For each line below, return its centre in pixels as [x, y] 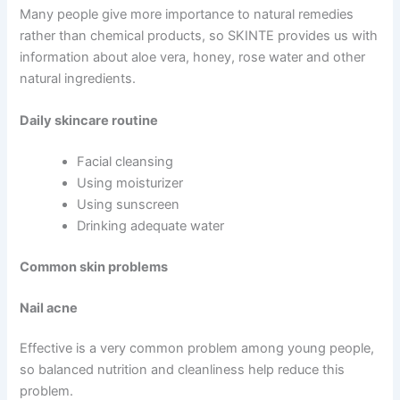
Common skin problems [94, 267]
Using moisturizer [130, 183]
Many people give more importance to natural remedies [187, 14]
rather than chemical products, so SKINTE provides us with [199, 35]
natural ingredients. [78, 78]
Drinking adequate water [151, 225]
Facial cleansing [125, 161]
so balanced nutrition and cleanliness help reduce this [183, 370]
